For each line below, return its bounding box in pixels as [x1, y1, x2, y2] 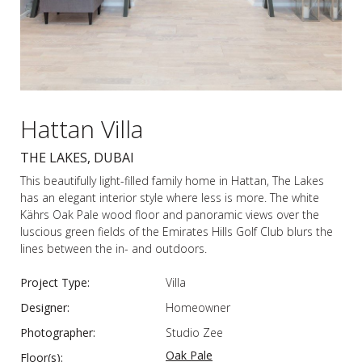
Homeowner [166, 299, 230, 315]
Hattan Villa [20, 112, 143, 145]
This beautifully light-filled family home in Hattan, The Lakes [20, 172, 324, 188]
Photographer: [20, 324, 95, 340]
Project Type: [20, 274, 90, 290]
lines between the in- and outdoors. [20, 240, 207, 256]
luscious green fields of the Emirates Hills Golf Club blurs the [20, 223, 333, 239]
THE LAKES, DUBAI [20, 148, 134, 166]
